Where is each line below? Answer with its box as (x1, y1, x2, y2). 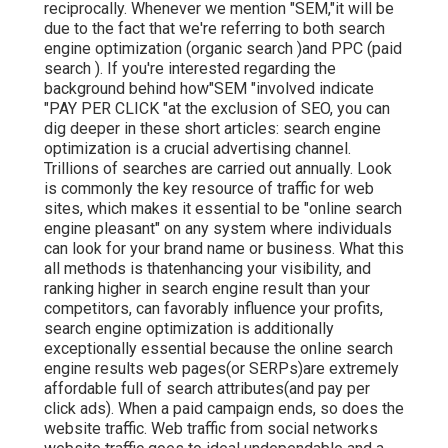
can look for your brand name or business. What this (44, 238, 404, 258)
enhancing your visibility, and (173, 258, 371, 278)
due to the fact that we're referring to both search (44, 18, 385, 38)
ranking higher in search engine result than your (44, 278, 370, 298)
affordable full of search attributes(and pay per (44, 378, 370, 398)
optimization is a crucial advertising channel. (44, 138, 351, 158)
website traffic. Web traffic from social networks (44, 418, 378, 438)
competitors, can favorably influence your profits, (44, 298, 383, 318)
